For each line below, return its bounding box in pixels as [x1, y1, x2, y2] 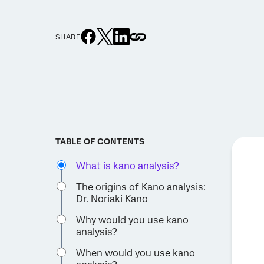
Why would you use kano [76, 214, 189, 226]
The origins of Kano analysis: [76, 181, 206, 193]
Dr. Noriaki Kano [76, 193, 148, 205]
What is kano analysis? [76, 160, 180, 172]
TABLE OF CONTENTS [55, 137, 145, 147]
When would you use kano [76, 247, 196, 259]
